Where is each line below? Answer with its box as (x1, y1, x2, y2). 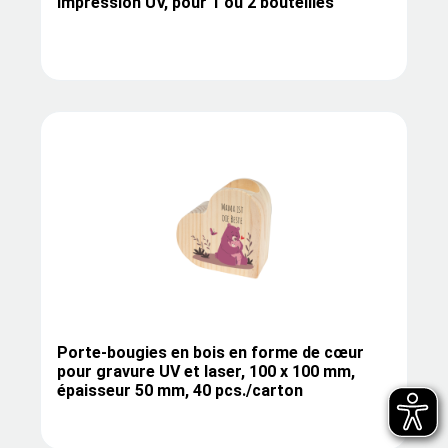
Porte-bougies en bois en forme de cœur (57, 342, 364, 362)
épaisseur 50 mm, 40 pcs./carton (57, 380, 303, 400)
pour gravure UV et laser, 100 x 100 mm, (57, 361, 355, 381)
